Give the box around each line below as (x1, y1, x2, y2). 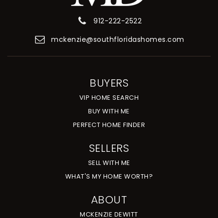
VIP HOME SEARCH (79, 92, 139, 102)
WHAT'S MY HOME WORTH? (65, 171, 153, 181)
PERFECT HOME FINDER (73, 120, 145, 129)
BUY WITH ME (88, 106, 130, 116)
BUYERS (90, 75, 128, 91)
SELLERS (89, 140, 129, 156)
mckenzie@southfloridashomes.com (51, 34, 184, 44)
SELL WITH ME (88, 158, 130, 167)
